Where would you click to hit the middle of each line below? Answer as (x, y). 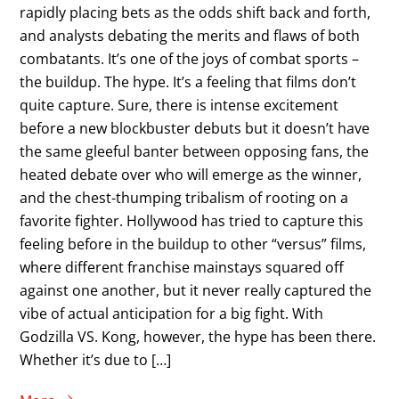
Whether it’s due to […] (96, 359)
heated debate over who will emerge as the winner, (191, 174)
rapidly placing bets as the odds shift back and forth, (195, 12)
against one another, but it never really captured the (196, 290)
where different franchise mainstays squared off (182, 267)
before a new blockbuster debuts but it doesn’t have (195, 128)
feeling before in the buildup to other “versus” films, (193, 244)
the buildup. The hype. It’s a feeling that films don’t (188, 81)
